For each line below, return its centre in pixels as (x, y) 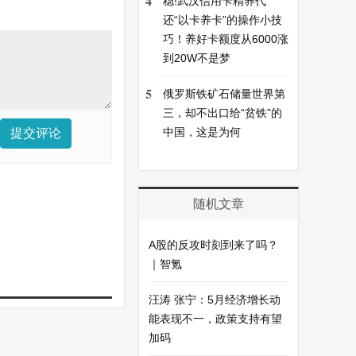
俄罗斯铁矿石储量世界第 (224, 94)
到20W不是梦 (197, 58)
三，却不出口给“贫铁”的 (222, 113)
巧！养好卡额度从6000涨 (226, 39)
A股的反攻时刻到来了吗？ (213, 245)
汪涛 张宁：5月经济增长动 (215, 300)
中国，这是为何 (202, 132)
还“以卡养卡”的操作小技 (222, 20)
